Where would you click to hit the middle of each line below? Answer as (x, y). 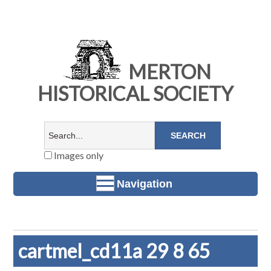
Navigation (145, 184)
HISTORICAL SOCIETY (135, 94)
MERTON (168, 72)
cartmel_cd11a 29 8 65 (115, 251)
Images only (77, 155)
